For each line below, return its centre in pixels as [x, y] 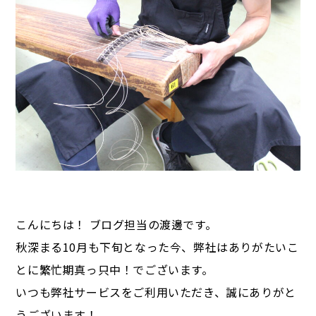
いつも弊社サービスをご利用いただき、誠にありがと [156, 292]
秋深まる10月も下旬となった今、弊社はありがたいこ [157, 247]
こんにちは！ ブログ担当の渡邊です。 [116, 225]
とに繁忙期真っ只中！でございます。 [115, 270]
